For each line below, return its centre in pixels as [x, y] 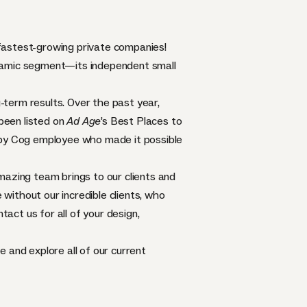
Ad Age [84, 121]
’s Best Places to [142, 121]
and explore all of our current [76, 250]
